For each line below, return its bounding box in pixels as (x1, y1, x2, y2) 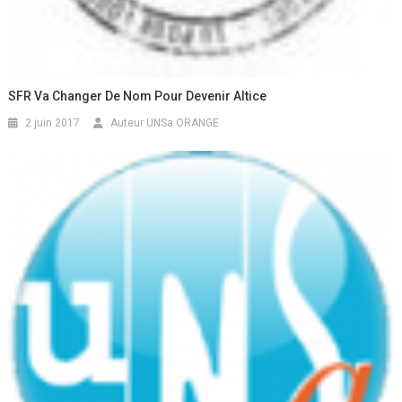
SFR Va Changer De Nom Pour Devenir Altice (8, 88, 267, 103)
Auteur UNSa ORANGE (110, 116, 220, 129)
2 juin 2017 (25, 116, 81, 129)
